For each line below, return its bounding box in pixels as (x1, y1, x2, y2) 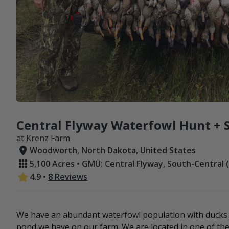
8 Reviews (48, 171, 87, 183)
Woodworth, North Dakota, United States (30, 145, 196, 156)
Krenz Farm (26, 132, 70, 144)
